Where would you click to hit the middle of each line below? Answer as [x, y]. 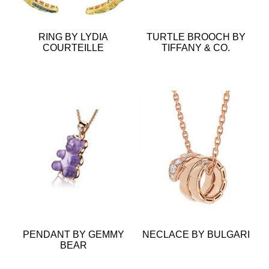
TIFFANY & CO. [196, 47]
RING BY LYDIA [73, 37]
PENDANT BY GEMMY [73, 234]
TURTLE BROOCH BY [196, 37]
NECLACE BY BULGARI [196, 234]
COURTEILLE [73, 47]
